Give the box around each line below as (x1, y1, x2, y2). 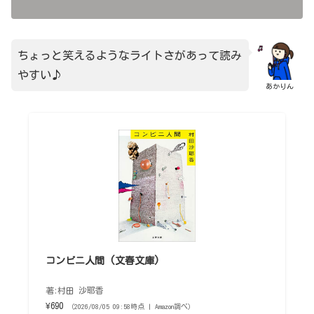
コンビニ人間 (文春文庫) (45, 255, 160, 266)
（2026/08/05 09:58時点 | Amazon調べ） (67, 303, 195, 310)
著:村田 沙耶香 (45, 286, 104, 295)
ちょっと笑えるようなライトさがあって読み (18, 49, 242, 61)
